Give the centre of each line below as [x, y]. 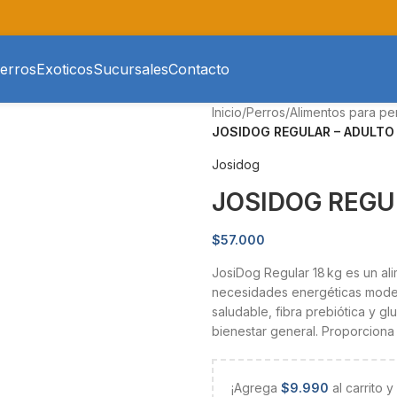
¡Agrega [256, 388]
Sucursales [131, 69]
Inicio [227, 112]
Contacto [199, 69]
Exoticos [65, 69]
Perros [266, 112]
